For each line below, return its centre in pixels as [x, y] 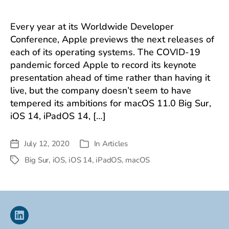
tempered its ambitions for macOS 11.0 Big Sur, [111, 103]
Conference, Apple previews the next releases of [112, 39]
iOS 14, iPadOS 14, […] [58, 116]
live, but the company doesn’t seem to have [101, 90]
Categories [97, 144]
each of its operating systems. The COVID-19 [105, 52]
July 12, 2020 [47, 144]
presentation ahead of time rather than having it [110, 78]
